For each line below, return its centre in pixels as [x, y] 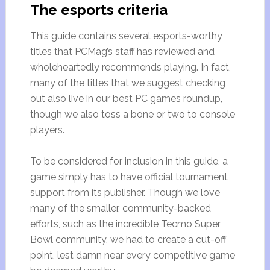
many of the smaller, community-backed [120, 208]
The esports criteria [99, 10]
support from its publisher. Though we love [125, 193]
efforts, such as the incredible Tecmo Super [125, 224]
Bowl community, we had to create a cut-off [128, 240]
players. [47, 130]
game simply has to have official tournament [129, 177]
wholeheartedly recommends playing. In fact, [130, 67]
